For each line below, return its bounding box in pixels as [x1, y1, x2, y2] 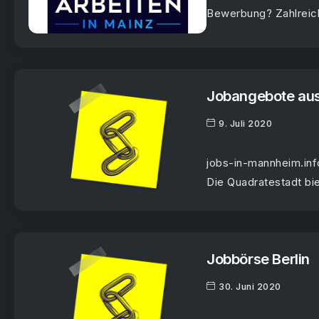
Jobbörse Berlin [206, 249, 310, 268]
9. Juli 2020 [219, 117, 272, 129]
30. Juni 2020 [219, 281, 281, 292]
